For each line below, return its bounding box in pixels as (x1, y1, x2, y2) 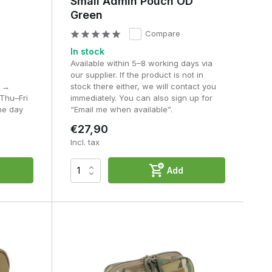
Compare (144, 29, 180, 39)
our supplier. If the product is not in (70, 70, 203, 80)
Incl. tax (70, 137, 100, 148)
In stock (70, 46, 104, 57)
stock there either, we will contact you (70, 81, 216, 92)
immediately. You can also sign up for (70, 93, 212, 103)
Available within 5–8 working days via (70, 58, 212, 69)
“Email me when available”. (70, 104, 172, 115)
